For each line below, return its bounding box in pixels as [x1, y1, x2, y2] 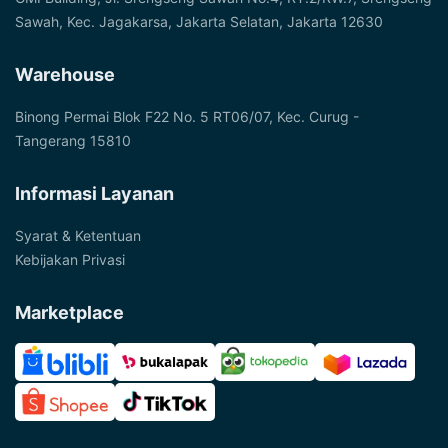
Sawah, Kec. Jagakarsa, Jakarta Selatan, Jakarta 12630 [15, 12, 383, 30]
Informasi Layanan [15, 182, 174, 204]
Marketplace [15, 301, 124, 323]
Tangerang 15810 [15, 131, 131, 149]
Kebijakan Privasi [15, 250, 125, 268]
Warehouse [15, 63, 115, 85]
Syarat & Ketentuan [15, 226, 141, 244]
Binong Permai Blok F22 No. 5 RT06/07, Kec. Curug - [15, 107, 359, 125]
